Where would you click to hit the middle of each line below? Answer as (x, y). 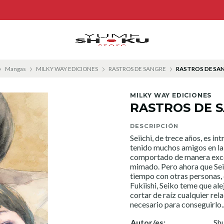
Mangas (15, 68)
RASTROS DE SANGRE (137, 68)
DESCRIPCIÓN (154, 126)
